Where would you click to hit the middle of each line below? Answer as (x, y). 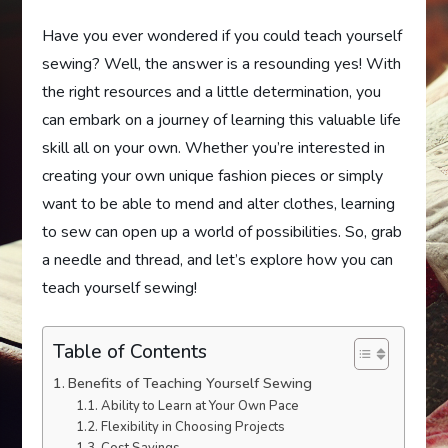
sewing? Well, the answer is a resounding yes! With (222, 64)
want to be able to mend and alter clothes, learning (219, 204)
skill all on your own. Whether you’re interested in (214, 148)
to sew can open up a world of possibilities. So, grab (222, 232)
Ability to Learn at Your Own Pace (199, 406)
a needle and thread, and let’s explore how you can (218, 260)
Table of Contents (130, 351)
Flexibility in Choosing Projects (192, 427)
